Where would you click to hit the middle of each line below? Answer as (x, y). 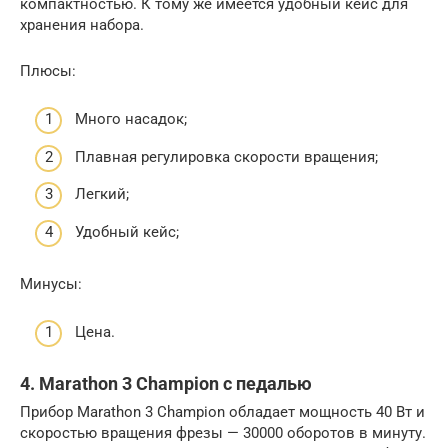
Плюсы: (48, 70)
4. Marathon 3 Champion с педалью (166, 383)
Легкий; (102, 194)
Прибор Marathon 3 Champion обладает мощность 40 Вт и (222, 412)
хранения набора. (82, 24)
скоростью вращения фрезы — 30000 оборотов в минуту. (223, 433)
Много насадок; (131, 119)
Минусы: (51, 283)
